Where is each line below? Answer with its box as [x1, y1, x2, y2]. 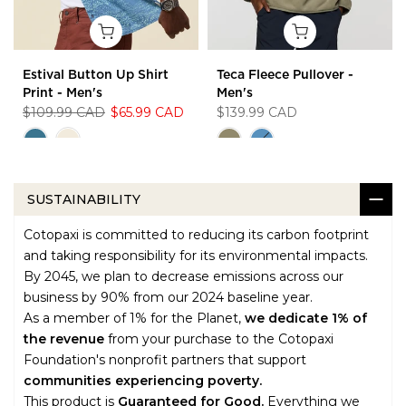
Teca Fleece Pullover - [217, 68, 353, 82]
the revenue [24, 330, 104, 347]
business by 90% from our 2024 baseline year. [24, 288, 313, 305]
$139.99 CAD [217, 103, 297, 121]
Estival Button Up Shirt [23, 68, 169, 82]
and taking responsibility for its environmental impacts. [24, 246, 368, 264]
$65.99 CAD [111, 103, 184, 121]
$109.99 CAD [23, 103, 105, 121]
